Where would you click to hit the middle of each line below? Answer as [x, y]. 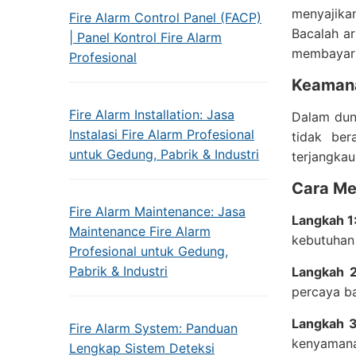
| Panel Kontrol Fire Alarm [145, 37]
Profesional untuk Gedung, [149, 251]
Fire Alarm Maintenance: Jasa [157, 211]
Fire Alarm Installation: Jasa [152, 114]
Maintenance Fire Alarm [140, 231]
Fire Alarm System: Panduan [153, 328]
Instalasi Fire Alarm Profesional [162, 134]
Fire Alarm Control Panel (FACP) [165, 17]
